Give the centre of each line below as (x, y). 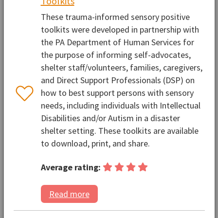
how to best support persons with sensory (117, 92)
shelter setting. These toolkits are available (119, 130)
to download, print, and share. (95, 143)
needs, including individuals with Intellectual (120, 105)
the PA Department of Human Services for (117, 42)
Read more (69, 194)
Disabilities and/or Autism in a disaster (110, 118)
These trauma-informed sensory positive (115, 17)
